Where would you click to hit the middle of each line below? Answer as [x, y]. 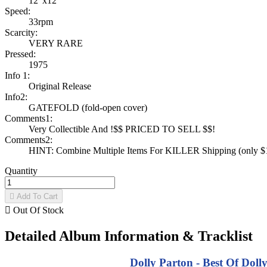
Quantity [21, 171]
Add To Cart [36, 197]
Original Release [60, 86]
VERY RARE [56, 44]
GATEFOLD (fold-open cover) [88, 108]
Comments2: [29, 140]
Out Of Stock [37, 210]
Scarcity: [21, 33]
